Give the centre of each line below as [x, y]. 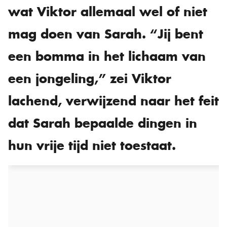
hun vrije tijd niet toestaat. [92, 145]
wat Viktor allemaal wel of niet [108, 11]
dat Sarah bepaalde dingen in [103, 123]
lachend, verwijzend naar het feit [113, 101]
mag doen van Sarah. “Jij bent [106, 34]
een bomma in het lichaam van [107, 56]
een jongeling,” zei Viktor [90, 78]
